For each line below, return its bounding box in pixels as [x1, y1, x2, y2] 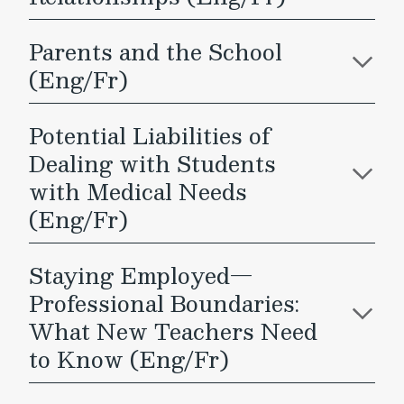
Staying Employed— [29, 257, 252, 293]
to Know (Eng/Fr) [29, 341, 229, 377]
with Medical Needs [29, 173, 247, 209]
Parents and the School [29, 33, 282, 69]
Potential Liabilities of [29, 117, 271, 153]
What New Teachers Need [29, 313, 317, 349]
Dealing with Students [29, 145, 276, 181]
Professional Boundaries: [29, 285, 299, 321]
